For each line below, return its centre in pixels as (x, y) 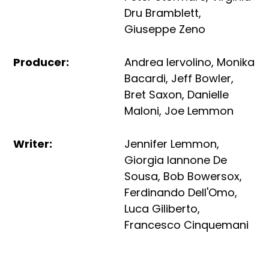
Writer (32, 144)
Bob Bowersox (202, 176)
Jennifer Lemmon (171, 144)
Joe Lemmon (199, 111)
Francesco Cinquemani (187, 225)
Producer (40, 62)
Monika (236, 62)
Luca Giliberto (161, 209)
